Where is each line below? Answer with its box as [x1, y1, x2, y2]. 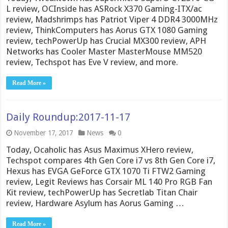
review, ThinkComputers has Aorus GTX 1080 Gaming [6, 25, 208, 35]
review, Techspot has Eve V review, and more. [6, 57, 179, 67]
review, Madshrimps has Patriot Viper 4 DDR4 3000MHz [6, 14, 218, 24]
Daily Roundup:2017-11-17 [6, 111, 131, 123]
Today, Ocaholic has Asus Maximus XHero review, [6, 145, 194, 155]
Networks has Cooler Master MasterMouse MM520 [6, 46, 203, 56]
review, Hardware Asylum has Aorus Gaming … [6, 198, 185, 208]
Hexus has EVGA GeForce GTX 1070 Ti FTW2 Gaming [6, 166, 206, 176]
